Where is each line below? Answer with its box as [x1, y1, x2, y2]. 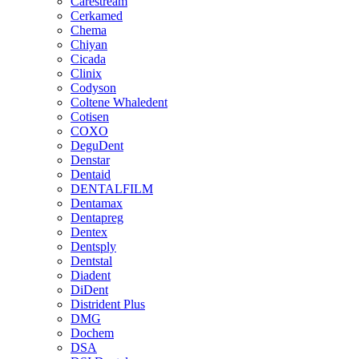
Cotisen [71, 110, 109, 123]
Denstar [71, 153, 110, 167]
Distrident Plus [71, 297, 145, 311]
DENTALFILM [71, 182, 153, 196]
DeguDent [71, 139, 123, 152]
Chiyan [71, 38, 107, 51]
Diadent [71, 268, 111, 282]
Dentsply [71, 240, 116, 253]
